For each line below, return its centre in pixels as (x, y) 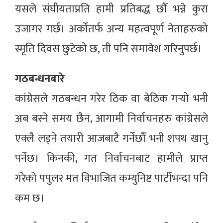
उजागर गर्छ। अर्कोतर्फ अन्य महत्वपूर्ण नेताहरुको (111, 29)
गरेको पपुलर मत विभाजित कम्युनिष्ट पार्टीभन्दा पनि (111, 179)
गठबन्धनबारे (40, 79)
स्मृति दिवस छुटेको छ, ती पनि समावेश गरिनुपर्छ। (110, 49)
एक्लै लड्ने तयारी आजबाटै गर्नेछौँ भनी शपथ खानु (111, 139)
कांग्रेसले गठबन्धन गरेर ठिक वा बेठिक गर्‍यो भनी (111, 99)
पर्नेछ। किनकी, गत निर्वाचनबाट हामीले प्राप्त (111, 159)
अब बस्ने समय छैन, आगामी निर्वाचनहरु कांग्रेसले (111, 119)
